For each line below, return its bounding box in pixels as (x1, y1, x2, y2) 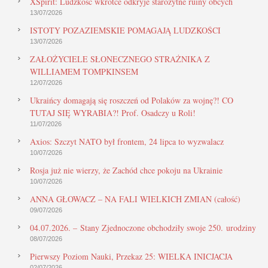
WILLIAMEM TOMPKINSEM (30, 65, 138, 77)
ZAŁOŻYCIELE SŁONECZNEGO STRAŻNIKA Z (30, 53, 210, 65)
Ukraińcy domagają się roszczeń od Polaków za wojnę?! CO (30, 94, 233, 106)
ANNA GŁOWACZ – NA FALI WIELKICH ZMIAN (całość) (30, 193, 240, 205)
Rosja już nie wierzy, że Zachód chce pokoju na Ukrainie (30, 164, 223, 176)
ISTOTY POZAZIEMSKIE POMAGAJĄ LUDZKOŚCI (30, 24, 221, 36)
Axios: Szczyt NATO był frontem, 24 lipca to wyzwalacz (30, 135, 224, 147)
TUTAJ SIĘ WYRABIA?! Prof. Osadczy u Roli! (30, 106, 196, 118)
